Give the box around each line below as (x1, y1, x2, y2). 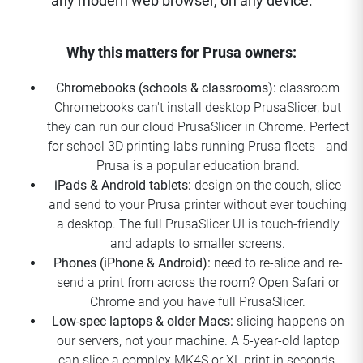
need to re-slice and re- (210, 254, 343, 271)
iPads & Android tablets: (54, 177, 191, 193)
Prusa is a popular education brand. (96, 157, 300, 173)
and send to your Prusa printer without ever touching (49, 196, 347, 212)
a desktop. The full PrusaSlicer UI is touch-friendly (56, 216, 340, 232)
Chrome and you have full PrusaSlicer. (90, 293, 305, 310)
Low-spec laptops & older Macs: (51, 313, 233, 329)
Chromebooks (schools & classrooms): (56, 79, 276, 96)
